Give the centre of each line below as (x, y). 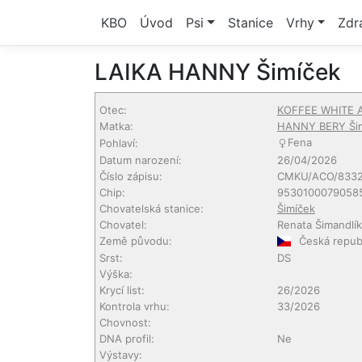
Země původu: (135, 241)
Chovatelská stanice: (151, 208)
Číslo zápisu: (130, 176)
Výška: (116, 274)
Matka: (116, 126)
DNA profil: (126, 339)
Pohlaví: (118, 143)
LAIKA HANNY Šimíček (218, 72)
